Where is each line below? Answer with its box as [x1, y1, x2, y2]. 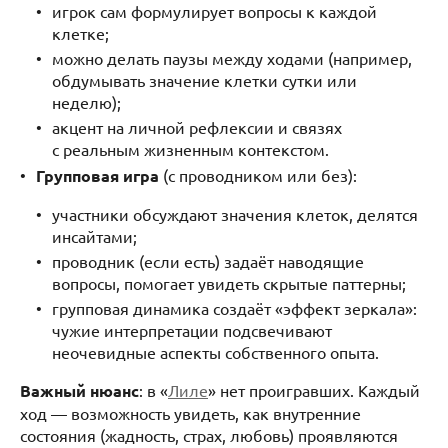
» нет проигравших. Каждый [208, 379, 420, 400]
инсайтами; [52, 225, 137, 246]
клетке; [52, 22, 109, 43]
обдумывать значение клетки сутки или [52, 70, 357, 91]
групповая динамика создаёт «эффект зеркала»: [52, 297, 417, 318]
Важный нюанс [20, 379, 139, 401]
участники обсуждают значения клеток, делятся [52, 203, 418, 224]
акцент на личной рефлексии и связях [52, 117, 342, 138]
